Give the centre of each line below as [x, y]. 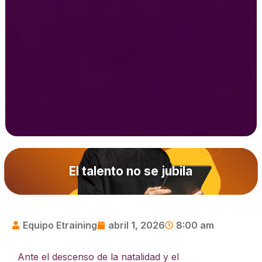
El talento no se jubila [131, 171]
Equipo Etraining [60, 225]
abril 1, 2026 [137, 225]
